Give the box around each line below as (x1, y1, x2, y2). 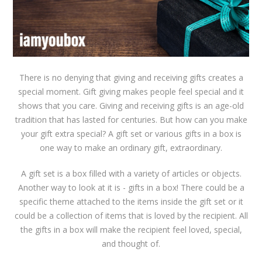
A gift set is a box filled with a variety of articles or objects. (20, 167, 242, 179)
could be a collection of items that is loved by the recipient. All (14, 209, 248, 221)
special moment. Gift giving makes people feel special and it (18, 85, 244, 97)
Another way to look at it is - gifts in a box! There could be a (18, 181, 244, 193)
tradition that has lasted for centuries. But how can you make (15, 113, 247, 125)
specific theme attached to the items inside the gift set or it (19, 195, 243, 207)
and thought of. (102, 237, 160, 249)
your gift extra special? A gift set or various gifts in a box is (20, 127, 242, 139)
